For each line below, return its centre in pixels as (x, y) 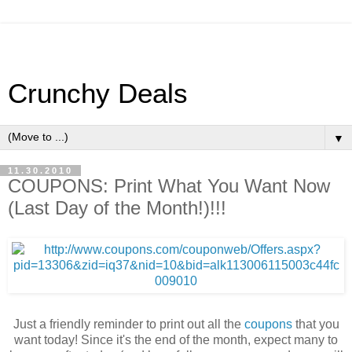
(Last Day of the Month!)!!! (117, 208)
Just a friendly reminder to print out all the (128, 324)
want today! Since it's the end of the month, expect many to (176, 339)
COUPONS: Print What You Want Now (169, 186)
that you (315, 324)
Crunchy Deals (98, 93)
